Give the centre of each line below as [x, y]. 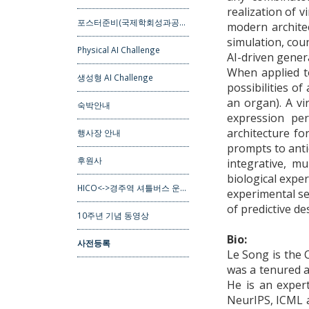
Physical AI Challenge [119, 50]
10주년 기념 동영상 [113, 216]
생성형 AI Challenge [115, 78]
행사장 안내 [99, 133]
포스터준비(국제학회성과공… [131, 22]
